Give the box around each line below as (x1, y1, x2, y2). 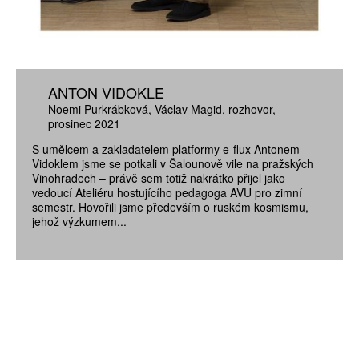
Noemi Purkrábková (48, 101, 148, 118)
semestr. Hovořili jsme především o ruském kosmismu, (32, 199, 309, 216)
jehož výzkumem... (32, 213, 127, 230)
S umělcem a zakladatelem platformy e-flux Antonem (32, 141, 300, 158)
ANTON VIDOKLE (48, 82, 164, 103)
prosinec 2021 (48, 115, 120, 132)
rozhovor (228, 101, 272, 118)
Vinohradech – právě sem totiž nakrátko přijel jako (32, 170, 285, 187)
